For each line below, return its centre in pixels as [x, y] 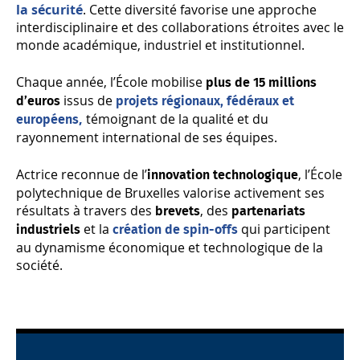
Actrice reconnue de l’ [82, 174]
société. [39, 265]
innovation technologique [223, 175]
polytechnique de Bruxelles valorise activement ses [170, 192]
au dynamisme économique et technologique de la [170, 247]
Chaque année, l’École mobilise [111, 82]
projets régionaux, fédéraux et [205, 101]
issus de [88, 100]
